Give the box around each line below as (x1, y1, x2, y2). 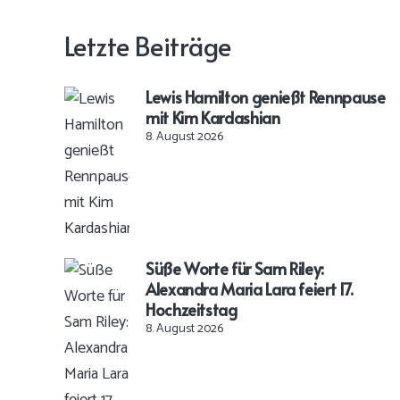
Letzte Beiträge (64, 28, 231, 63)
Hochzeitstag (145, 298, 237, 321)
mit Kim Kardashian (145, 106, 280, 129)
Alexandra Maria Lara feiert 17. (145, 278, 354, 300)
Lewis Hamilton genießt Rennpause (145, 86, 386, 108)
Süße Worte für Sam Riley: (145, 257, 324, 279)
